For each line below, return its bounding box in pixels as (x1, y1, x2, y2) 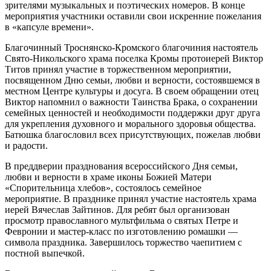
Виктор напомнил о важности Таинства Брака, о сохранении (5, 96, 258, 107)
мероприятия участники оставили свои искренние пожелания (5, 10, 261, 21)
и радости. (5, 140, 48, 151)
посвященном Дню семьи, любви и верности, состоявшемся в (5, 74, 260, 85)
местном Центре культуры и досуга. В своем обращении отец (5, 85, 259, 96)
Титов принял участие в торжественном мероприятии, (5, 64, 231, 74)
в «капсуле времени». (5, 21, 94, 32)
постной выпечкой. (5, 247, 85, 258)
